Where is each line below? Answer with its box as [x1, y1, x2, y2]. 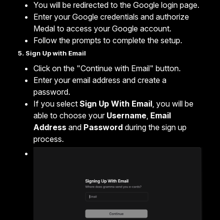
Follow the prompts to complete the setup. [33, 35, 182, 46]
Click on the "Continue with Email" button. [33, 63, 181, 74]
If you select [33, 99, 80, 109]
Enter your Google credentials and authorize [33, 12, 189, 22]
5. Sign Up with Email [18, 49, 86, 57]
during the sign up [123, 122, 187, 133]
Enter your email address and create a [33, 75, 166, 85]
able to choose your [33, 110, 107, 121]
